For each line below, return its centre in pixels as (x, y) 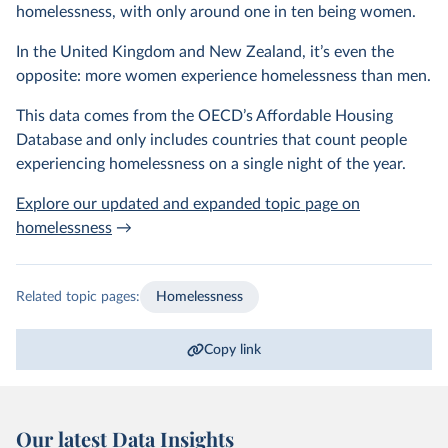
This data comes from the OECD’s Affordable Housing (204, 116)
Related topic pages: (78, 296)
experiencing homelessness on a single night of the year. (211, 164)
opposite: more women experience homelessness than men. (223, 76)
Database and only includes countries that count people (211, 140)
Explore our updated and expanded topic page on (188, 204)
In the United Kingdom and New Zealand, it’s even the (205, 52)
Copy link (233, 349)
